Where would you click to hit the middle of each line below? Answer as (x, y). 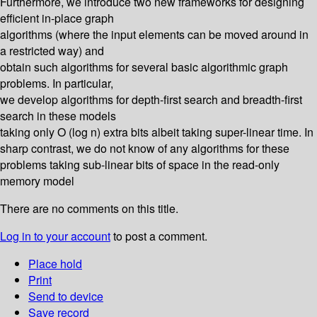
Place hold (55, 264)
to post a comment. (159, 236)
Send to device (66, 296)
